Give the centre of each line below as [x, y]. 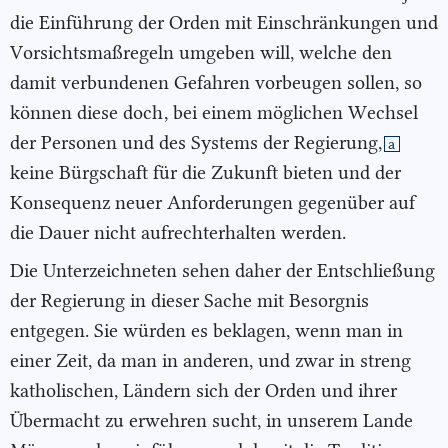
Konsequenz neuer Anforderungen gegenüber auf [212, 202]
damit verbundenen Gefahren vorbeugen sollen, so [216, 82]
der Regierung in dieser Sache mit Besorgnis [189, 301]
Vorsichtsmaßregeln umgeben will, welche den [201, 52]
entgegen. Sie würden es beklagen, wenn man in [206, 331]
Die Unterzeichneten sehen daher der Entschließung [222, 271]
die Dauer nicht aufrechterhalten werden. [178, 232]
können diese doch [86, 112]
